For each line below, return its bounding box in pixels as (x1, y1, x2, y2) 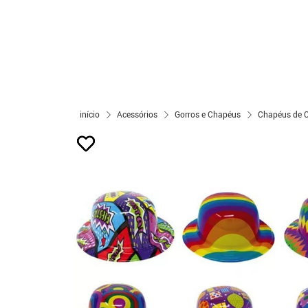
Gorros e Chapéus (175, 109, 241, 120)
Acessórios (117, 109, 157, 120)
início (80, 109, 100, 120)
